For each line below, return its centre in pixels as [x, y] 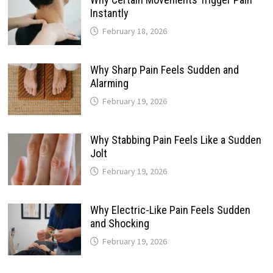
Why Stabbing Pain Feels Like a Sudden [175, 140]
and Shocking [119, 223]
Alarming [109, 83]
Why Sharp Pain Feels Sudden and [164, 69]
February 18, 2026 [134, 31]
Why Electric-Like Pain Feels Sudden [170, 210]
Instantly [109, 13]
